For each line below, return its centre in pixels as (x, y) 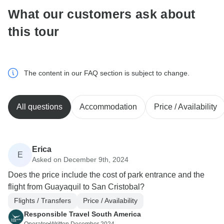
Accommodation (108, 106)
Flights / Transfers (42, 201)
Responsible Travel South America (82, 214)
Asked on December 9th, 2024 (80, 160)
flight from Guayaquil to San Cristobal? (76, 186)
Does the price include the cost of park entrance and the (106, 174)
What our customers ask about (102, 14)
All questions (39, 106)
